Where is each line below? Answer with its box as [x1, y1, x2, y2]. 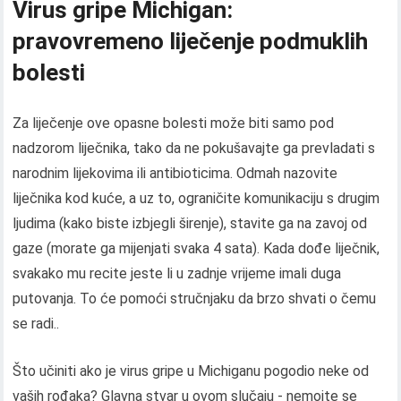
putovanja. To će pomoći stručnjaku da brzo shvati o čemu [13, 289, 377, 307]
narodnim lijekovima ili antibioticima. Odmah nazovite [13, 164, 338, 182]
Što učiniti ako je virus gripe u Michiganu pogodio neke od [13, 362, 370, 380]
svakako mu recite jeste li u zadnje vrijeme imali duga [13, 264, 342, 282]
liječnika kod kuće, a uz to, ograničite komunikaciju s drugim [13, 189, 380, 207]
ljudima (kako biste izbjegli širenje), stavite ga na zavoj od [13, 214, 368, 232]
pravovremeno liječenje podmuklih [13, 27, 369, 55]
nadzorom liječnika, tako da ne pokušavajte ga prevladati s [13, 139, 376, 157]
